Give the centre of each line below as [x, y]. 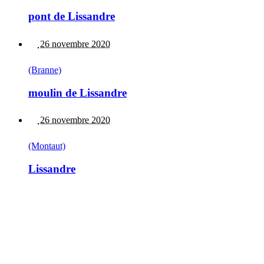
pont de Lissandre [72, 16]
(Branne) [45, 70]
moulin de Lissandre [77, 93]
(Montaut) [47, 146]
